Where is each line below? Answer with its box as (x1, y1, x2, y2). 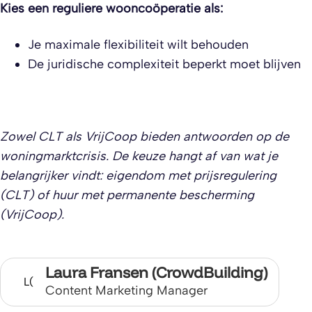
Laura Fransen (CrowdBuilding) (45, 263, 267, 282)
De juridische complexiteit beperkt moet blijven (28, 56, 301, 72)
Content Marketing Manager (45, 283, 208, 298)
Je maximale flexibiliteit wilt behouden (28, 37, 249, 52)
